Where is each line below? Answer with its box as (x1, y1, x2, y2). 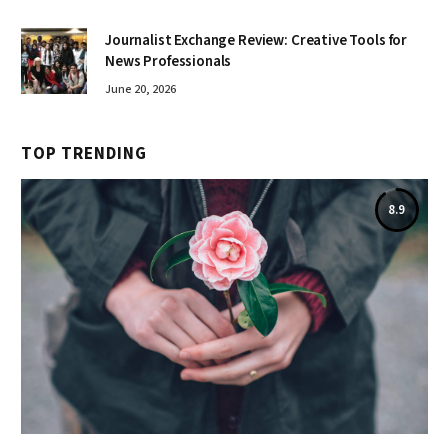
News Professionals (105, 51, 232, 73)
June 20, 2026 (105, 81, 176, 99)
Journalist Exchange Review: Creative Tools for (105, 30, 408, 52)
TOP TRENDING (21, 142, 148, 167)
